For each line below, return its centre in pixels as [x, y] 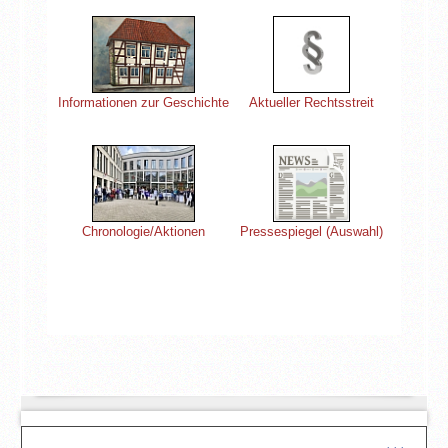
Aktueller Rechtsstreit [311, 103]
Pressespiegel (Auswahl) [311, 232]
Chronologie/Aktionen [143, 232]
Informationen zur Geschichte [143, 103]
